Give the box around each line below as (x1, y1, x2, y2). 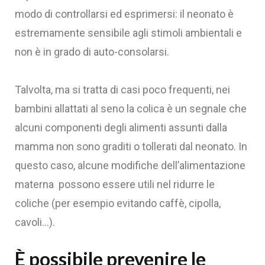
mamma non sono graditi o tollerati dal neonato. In (15, 140, 247, 153)
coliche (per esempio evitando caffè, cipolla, (15, 197, 221, 210)
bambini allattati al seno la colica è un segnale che (15, 102, 247, 115)
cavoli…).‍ (15, 216, 55, 229)
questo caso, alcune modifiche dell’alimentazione (15, 159, 245, 172)
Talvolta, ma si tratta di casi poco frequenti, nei (15, 83, 230, 96)
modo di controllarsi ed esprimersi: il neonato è (15, 8, 234, 21)
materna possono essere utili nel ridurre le (15, 178, 215, 191)
